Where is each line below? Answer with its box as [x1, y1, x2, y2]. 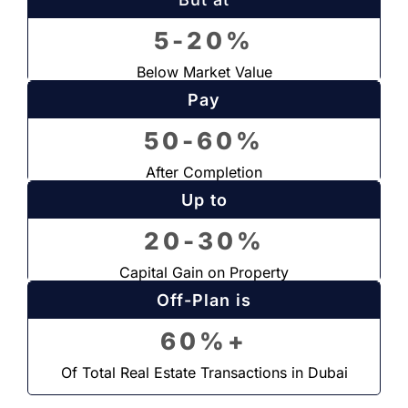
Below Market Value [136, 62, 272, 81]
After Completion [146, 162, 262, 181]
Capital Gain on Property [119, 262, 289, 281]
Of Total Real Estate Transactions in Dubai [60, 362, 348, 382]
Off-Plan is [157, 290, 251, 310]
